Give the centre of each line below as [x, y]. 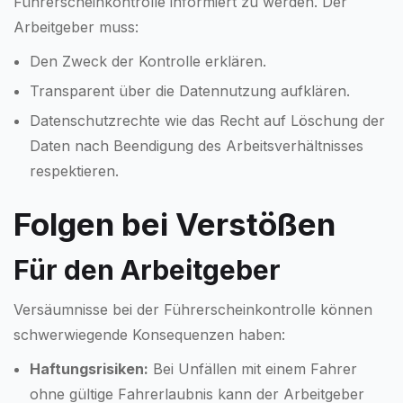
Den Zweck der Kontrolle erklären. [148, 61]
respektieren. [74, 170]
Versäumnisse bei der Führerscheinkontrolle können [193, 309]
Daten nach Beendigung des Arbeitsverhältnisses [197, 145]
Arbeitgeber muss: [76, 27]
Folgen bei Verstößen [175, 224]
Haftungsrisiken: [89, 368]
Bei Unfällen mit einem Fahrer [253, 368]
